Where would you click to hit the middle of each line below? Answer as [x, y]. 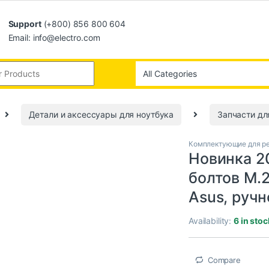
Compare [224, 260]
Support [25, 23]
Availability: [211, 220]
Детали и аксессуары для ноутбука [101, 115]
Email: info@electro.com [54, 37]
